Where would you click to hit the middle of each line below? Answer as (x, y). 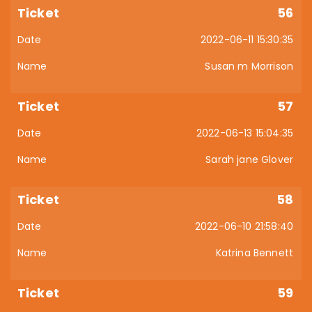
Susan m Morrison (249, 66)
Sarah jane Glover (249, 159)
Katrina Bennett (254, 253)
